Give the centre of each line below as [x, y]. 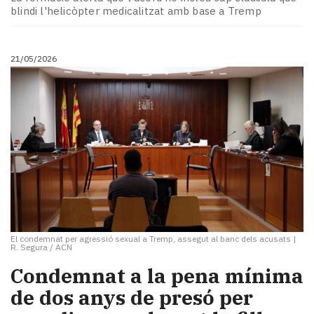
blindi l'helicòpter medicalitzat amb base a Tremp [136, 11]
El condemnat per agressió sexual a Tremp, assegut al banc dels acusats [151, 238]
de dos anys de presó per [132, 298]
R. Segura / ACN [41, 247]
